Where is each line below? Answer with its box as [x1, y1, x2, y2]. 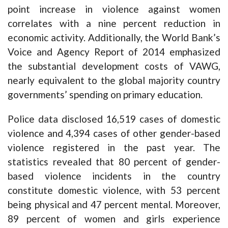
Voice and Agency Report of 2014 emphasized [8, 45, 220, 58]
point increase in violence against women [8, 3, 220, 15]
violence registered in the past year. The [8, 141, 220, 153]
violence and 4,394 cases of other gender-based [8, 127, 220, 139]
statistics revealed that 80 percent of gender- [8, 155, 220, 167]
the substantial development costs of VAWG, [8, 60, 220, 72]
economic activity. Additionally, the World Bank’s [8, 31, 220, 43]
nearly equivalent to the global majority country [8, 74, 220, 86]
